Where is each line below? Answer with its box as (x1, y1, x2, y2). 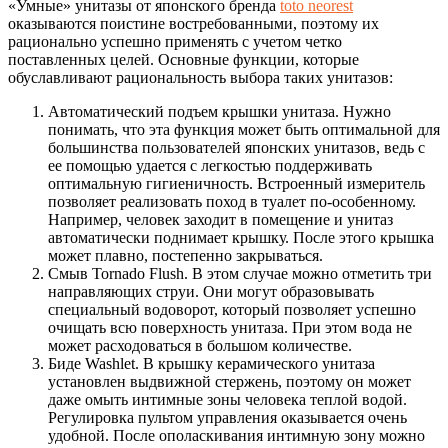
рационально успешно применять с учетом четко (8, 32, 342, 50)
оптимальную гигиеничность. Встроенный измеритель (48, 174, 425, 192)
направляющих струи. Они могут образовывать (48, 282, 374, 300)
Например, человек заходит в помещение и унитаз (48, 210, 393, 228)
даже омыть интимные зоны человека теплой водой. (48, 390, 407, 408)
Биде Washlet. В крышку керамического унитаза (48, 354, 375, 372)
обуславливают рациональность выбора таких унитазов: (8, 68, 393, 86)
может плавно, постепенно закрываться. (48, 246, 323, 264)
